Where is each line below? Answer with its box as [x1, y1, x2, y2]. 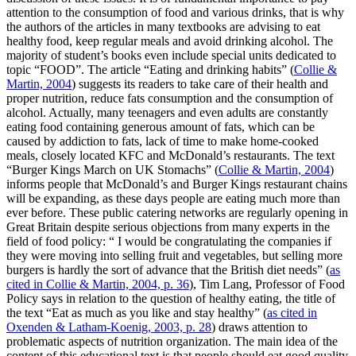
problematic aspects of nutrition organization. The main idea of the [6, 335, 338, 349]
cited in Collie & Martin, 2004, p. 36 [6, 277, 189, 292]
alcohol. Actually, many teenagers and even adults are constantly [6, 106, 328, 120]
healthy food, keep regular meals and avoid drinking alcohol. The [6, 34, 333, 48]
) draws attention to [211, 320, 308, 335]
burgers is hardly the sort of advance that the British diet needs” [6, 263, 326, 277]
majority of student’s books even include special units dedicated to [6, 48, 336, 63]
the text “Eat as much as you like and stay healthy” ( [6, 306, 267, 320]
